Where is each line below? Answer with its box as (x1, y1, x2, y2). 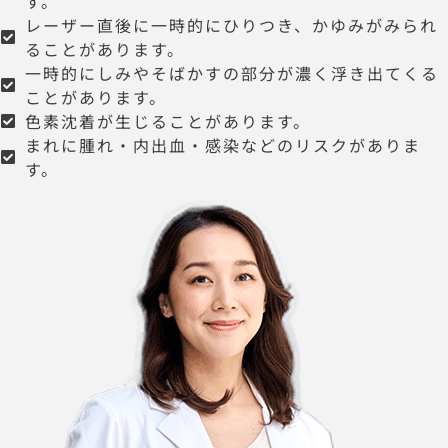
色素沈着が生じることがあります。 (25, 108, 311, 133)
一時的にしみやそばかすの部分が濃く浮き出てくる (25, 60, 439, 85)
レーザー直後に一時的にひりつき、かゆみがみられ (25, 12, 438, 37)
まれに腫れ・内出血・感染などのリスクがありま (25, 132, 421, 157)
